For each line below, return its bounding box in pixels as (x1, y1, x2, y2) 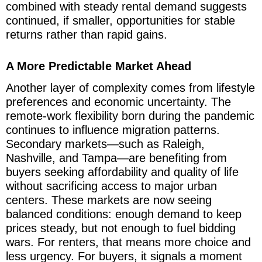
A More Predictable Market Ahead (6, 59, 191, 73)
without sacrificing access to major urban (6, 179, 217, 192)
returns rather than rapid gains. (6, 27, 167, 41)
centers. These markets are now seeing (6, 193, 212, 206)
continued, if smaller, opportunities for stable (6, 13, 235, 27)
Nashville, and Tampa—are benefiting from (6, 151, 227, 164)
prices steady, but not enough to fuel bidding (6, 221, 236, 235)
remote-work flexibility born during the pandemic (6, 109, 254, 122)
